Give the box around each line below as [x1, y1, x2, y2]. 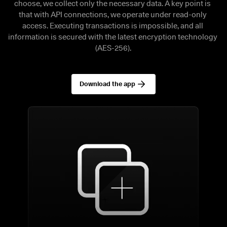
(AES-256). [95, 43, 132, 53]
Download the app [79, 80, 135, 88]
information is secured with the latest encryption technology [8, 32, 217, 42]
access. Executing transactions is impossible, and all [22, 21, 203, 30]
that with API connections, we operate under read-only [18, 10, 207, 19]
